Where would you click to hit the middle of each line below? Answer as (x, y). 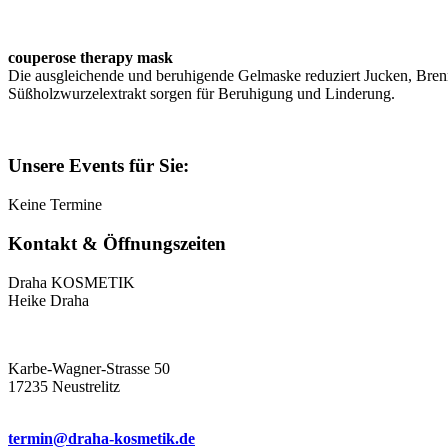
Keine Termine (55, 205)
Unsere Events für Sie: (98, 166)
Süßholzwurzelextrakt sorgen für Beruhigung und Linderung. (201, 93)
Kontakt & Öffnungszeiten (117, 243)
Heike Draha (48, 300)
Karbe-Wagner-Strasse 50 (89, 368)
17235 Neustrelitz (64, 386)
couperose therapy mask (90, 57)
